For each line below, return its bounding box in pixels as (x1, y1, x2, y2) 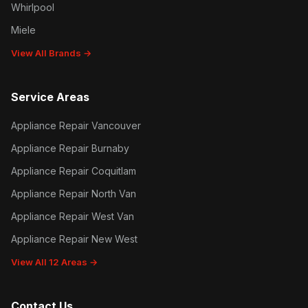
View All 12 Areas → (11, 256, 98, 267)
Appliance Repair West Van (11, 210, 134, 222)
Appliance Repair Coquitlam (11, 165, 136, 177)
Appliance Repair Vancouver (11, 120, 141, 131)
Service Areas (11, 90, 89, 104)
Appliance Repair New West (11, 233, 137, 245)
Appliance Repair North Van (11, 188, 136, 199)
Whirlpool (11, 1, 54, 13)
